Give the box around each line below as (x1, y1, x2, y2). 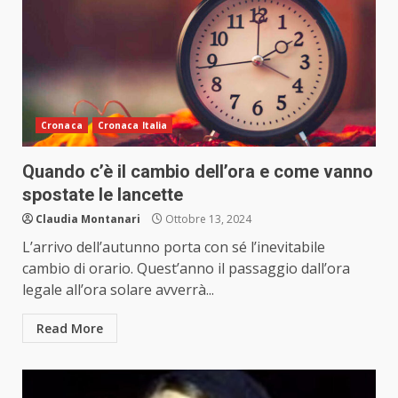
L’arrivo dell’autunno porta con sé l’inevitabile (22, 237, 325, 258)
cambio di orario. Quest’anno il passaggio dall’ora (22, 259, 350, 279)
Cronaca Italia (97, 119, 168, 132)
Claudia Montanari (36, 211, 140, 227)
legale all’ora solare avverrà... (22, 280, 214, 300)
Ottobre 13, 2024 (163, 211, 251, 227)
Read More (36, 320, 103, 338)
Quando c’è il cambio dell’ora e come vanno (22, 161, 373, 183)
